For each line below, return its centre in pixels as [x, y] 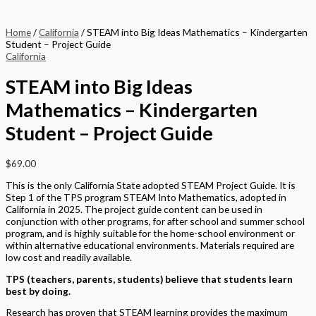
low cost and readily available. [69, 257]
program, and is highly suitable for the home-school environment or [150, 233]
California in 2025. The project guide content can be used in [134, 209]
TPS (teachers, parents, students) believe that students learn [149, 279]
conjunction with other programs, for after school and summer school [155, 221]
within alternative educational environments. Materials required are [150, 245]
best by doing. [38, 291]
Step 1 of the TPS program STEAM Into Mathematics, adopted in [146, 197]
